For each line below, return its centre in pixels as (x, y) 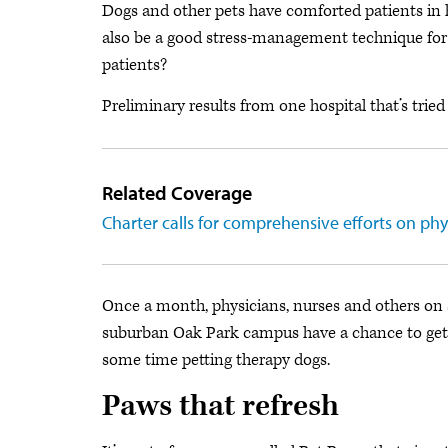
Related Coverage (177, 192)
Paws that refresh (220, 406)
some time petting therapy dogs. (216, 360)
